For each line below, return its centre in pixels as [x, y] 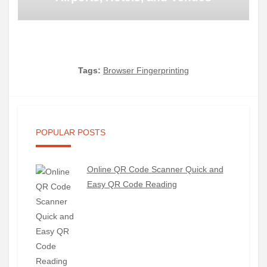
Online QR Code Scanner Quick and [155, 169]
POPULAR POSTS [71, 132]
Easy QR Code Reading [132, 184]
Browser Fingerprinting [146, 70]
